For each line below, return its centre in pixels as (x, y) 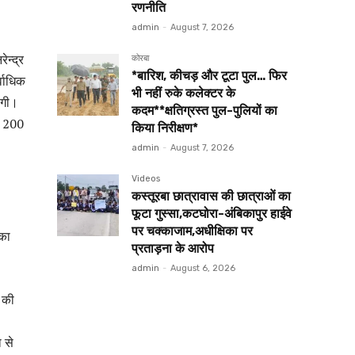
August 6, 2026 (203, 269)
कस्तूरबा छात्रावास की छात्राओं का (211, 197)
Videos (146, 179)
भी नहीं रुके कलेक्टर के (183, 94)
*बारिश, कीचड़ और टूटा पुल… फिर (209, 76)
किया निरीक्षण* (165, 128)
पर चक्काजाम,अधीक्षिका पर (192, 231)
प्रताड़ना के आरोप (173, 249)
